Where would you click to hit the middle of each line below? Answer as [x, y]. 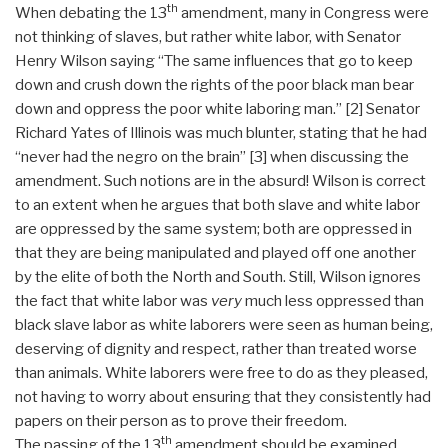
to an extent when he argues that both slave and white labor [217, 204]
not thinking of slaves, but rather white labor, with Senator [208, 36]
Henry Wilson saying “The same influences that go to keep [214, 60]
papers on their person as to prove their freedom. [181, 420]
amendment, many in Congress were [303, 12]
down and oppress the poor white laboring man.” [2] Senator [217, 108]
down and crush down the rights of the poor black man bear [214, 84]
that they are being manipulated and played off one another [215, 252]
